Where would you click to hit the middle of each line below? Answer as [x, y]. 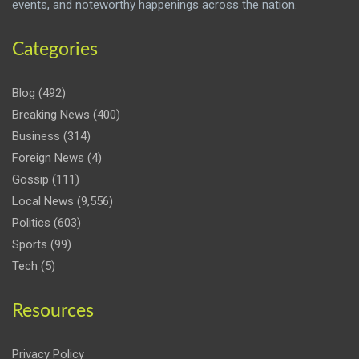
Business [36, 136]
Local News [43, 201]
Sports [30, 244]
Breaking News [51, 114]
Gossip [30, 179]
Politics [31, 222]
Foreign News [48, 157]
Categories [55, 49]
